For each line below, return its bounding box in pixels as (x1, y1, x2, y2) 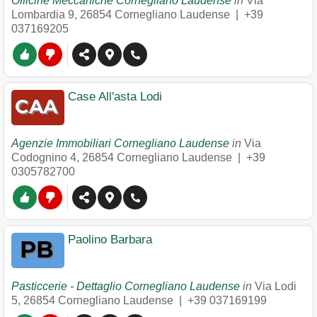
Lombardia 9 (11, 8, 74, 21)
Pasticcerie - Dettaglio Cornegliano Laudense (11, 280, 240, 292)
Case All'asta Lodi (68, 90, 162, 103)
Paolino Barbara (68, 233, 152, 246)
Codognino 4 (11, 151, 76, 163)
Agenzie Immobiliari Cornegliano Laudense (11, 137, 229, 149)
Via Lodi (255, 280, 296, 292)
